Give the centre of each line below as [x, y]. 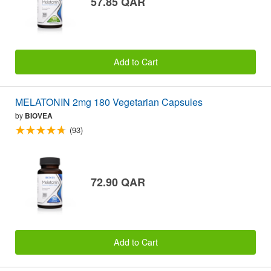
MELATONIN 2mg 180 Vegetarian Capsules [109, 102]
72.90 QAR [118, 182]
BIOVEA [39, 115]
